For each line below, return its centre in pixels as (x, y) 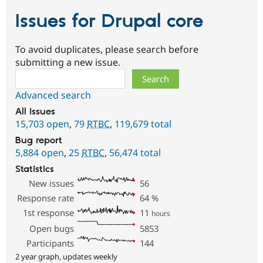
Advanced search (53, 95)
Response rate (46, 198)
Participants (50, 243)
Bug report (39, 141)
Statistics (35, 169)
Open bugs (52, 228)
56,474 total (135, 153)
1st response (49, 213)
